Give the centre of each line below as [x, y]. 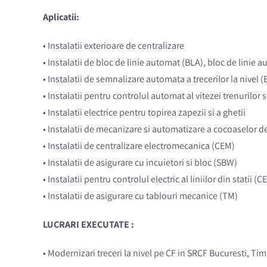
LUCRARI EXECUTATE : [88, 224]
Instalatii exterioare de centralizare [115, 45]
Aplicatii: [61, 17]
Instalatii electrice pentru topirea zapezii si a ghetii [145, 112]
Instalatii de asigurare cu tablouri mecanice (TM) [142, 195]
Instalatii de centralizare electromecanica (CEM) [140, 145]
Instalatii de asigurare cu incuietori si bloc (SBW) [141, 162]
